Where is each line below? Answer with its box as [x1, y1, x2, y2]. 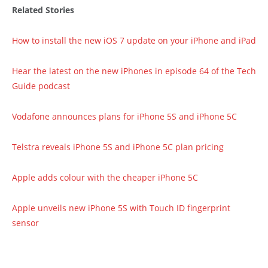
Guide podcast [12, 80, 70, 92]
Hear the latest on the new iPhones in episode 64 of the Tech [12, 65, 256, 77]
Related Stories [12, 4, 74, 16]
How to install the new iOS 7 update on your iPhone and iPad [12, 34, 256, 46]
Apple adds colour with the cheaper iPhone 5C [12, 171, 198, 183]
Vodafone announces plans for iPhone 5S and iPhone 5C [12, 110, 237, 122]
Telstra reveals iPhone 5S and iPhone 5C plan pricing [12, 141, 224, 153]
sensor [12, 217, 39, 229]
